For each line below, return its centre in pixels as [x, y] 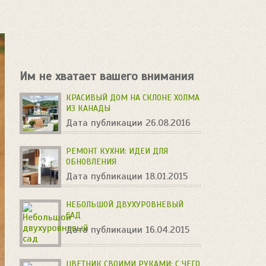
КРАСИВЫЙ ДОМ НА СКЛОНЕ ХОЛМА [133, 98]
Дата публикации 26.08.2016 [129, 123]
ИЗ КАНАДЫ [88, 108]
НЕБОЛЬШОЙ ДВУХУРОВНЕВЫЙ [125, 205]
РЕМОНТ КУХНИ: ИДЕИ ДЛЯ [117, 151]
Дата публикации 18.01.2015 [127, 176]
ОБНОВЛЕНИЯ [91, 162]
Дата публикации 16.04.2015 [128, 230]
